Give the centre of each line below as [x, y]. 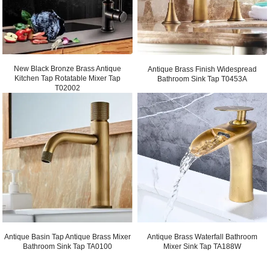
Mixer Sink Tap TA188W [202, 246]
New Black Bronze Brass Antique [67, 69]
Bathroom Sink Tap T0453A [202, 79]
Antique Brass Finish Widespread [202, 69]
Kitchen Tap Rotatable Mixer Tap [67, 78]
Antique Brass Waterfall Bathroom [202, 237]
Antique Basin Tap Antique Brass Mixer [67, 237]
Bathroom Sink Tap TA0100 [67, 246]
